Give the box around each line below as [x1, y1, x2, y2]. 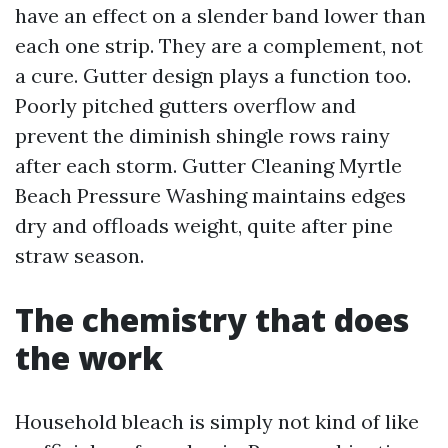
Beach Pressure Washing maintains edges [15, 183, 406, 208]
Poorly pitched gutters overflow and [15, 93, 356, 118]
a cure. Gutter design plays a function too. [15, 63, 411, 88]
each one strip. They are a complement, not [15, 33, 423, 58]
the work [15, 336, 163, 379]
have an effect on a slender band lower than [15, 3, 426, 28]
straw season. [15, 243, 144, 268]
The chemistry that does [15, 298, 409, 341]
